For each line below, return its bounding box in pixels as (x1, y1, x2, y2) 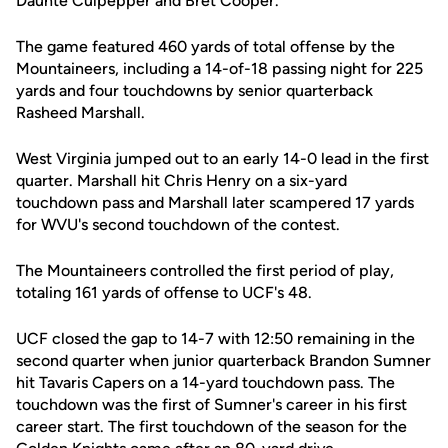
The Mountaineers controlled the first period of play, (16, 261, 394, 280)
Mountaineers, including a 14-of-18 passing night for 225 (16, 59, 423, 78)
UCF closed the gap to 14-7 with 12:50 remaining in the (16, 329, 415, 348)
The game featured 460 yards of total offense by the (16, 37, 395, 56)
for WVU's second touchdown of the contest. (16, 215, 340, 234)
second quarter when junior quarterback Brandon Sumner (16, 351, 431, 370)
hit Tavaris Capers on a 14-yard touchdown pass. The (16, 373, 395, 392)
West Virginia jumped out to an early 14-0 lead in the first (16, 149, 429, 168)
